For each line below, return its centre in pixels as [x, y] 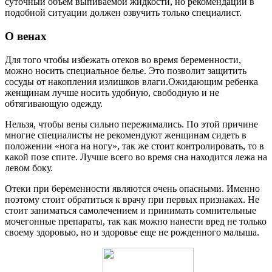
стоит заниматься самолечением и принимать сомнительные [131, 210]
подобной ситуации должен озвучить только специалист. [123, 13]
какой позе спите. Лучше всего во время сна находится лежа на [136, 157]
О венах [26, 36]
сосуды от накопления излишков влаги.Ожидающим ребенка [131, 81]
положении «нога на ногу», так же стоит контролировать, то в [134, 146]
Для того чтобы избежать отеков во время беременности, [123, 59]
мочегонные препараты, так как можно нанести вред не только [136, 221]
